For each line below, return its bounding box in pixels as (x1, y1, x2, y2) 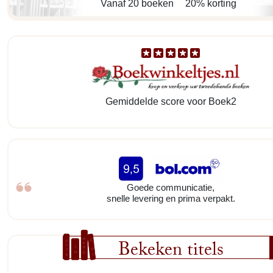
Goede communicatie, (127, 182, 214, 193)
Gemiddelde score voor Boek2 (105, 96, 236, 107)
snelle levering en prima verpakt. (106, 193, 235, 204)
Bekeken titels (118, 236, 224, 268)
